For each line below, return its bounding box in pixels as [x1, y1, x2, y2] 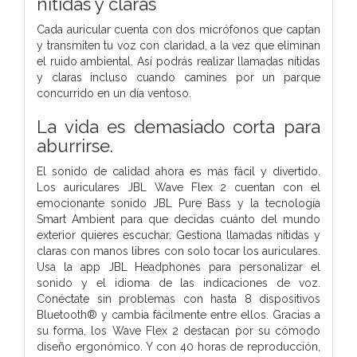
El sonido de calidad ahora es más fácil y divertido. [37, 164, 320, 178]
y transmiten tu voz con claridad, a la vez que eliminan [37, 38, 320, 52]
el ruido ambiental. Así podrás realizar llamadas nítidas [37, 54, 320, 68]
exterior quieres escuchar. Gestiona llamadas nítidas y [37, 228, 320, 241]
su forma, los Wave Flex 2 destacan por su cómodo [37, 324, 320, 337]
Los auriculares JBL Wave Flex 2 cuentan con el [37, 180, 320, 194]
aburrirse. [37, 135, 113, 156]
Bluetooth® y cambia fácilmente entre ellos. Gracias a [37, 308, 320, 321]
